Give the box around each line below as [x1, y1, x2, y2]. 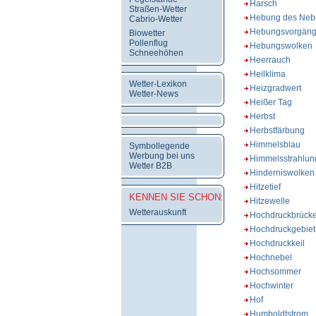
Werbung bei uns [129, 151, 195, 161]
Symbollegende [129, 141, 190, 151]
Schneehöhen [129, 48, 183, 58]
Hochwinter [249, 281, 293, 291]
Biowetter [129, 28, 165, 38]
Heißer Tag [249, 97, 292, 107]
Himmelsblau [249, 140, 300, 150]
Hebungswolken [249, 41, 312, 51]
